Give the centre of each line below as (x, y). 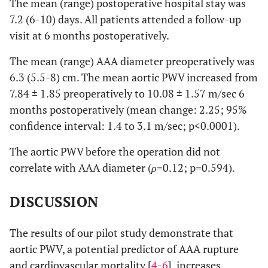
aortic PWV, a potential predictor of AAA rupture (124, 249)
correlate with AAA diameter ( (80, 167)
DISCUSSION (54, 201)
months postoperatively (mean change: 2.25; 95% (128, 109)
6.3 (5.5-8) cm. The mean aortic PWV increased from (134, 77)
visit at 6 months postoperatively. (89, 35)
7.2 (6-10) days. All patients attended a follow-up (125, 19)
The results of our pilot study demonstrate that (121, 232)
